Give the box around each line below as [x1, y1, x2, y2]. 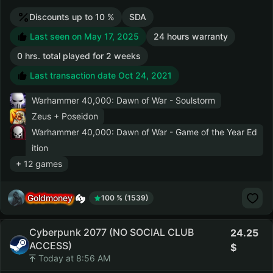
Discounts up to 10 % [29, 12, 115, 22]
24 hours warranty [154, 31, 228, 41]
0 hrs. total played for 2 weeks [17, 51, 141, 61]
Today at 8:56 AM [36, 253, 110, 263]
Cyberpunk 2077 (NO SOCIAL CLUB [29, 226, 194, 238]
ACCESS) [29, 239, 72, 252]
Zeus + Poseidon [32, 111, 98, 121]
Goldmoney [27, 192, 73, 203]
